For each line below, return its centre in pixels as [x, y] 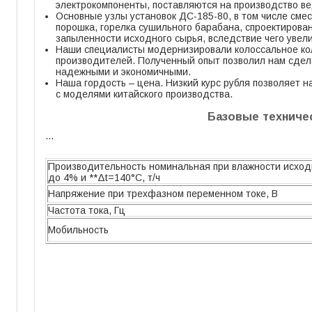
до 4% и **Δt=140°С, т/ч [104, 178]
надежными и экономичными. [123, 72]
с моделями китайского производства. [144, 94]
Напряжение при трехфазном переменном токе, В [163, 194]
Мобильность [78, 230]
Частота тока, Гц [87, 210]
